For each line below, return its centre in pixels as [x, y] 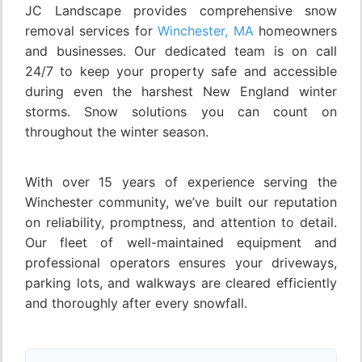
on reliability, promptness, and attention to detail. [181, 223]
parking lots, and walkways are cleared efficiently [181, 283]
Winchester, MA [206, 31]
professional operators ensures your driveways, [181, 263]
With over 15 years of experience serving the [181, 182]
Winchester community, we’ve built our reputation [181, 202]
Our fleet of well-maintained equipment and [181, 243]
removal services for [92, 31]
